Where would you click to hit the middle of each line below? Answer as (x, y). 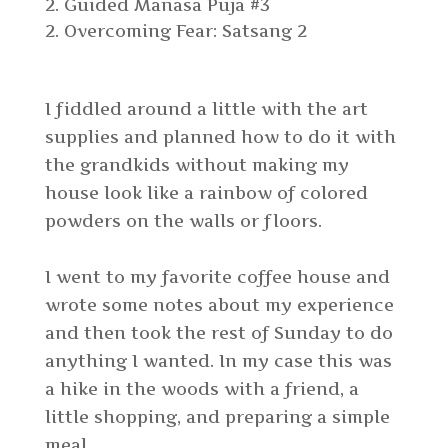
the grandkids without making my (196, 165)
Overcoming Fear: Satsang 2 (185, 31)
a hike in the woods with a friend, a (201, 389)
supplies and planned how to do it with (220, 137)
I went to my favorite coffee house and (217, 277)
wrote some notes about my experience (219, 305)
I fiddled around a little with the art (206, 109)
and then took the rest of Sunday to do (218, 333)
